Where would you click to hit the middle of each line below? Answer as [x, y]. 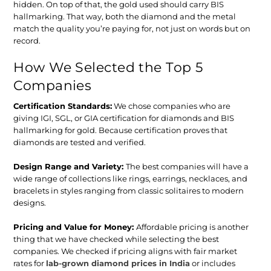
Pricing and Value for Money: [74, 227]
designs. [30, 202]
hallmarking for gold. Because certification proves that [121, 130]
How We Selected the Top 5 [108, 68]
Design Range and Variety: [69, 166]
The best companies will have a [188, 166]
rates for [30, 263]
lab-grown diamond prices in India [118, 263]
